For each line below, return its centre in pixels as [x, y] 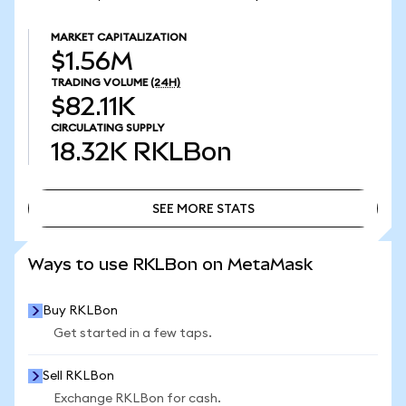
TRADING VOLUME [99, 82]
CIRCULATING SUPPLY [107, 128]
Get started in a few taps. [133, 333]
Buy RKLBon [80, 311]
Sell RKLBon [78, 376]
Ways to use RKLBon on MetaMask [170, 264]
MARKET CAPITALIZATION [119, 37]
